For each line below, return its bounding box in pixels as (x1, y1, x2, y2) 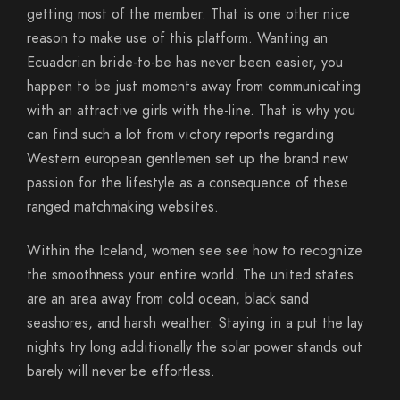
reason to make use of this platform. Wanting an (27, 29, 328, 48)
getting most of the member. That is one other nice (27, 4, 350, 24)
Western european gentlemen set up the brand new (27, 149, 348, 169)
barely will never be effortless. (27, 362, 215, 381)
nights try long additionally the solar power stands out (27, 337, 362, 357)
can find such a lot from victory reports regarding (27, 125, 334, 145)
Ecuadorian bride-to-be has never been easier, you (27, 53, 343, 72)
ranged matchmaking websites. (27, 197, 219, 217)
